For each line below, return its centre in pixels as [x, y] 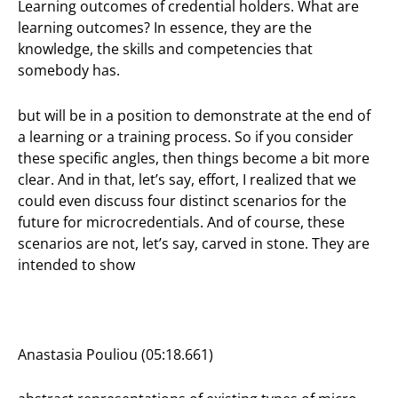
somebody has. [69, 71]
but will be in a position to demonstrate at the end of [194, 115]
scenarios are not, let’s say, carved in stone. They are [194, 243]
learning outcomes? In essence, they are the [165, 28]
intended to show [76, 264]
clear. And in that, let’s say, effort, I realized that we [187, 179]
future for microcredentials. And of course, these [181, 222]
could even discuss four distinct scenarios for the [182, 200]
